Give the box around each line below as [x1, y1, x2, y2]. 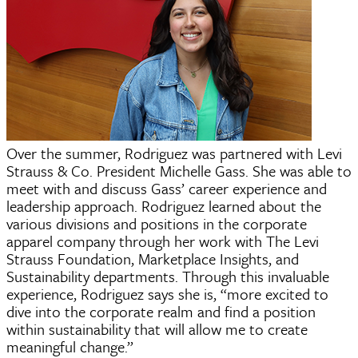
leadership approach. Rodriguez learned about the [6, 194, 321, 217]
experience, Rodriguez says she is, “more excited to [6, 282, 328, 304]
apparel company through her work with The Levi [6, 229, 319, 252]
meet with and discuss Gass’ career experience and [6, 177, 327, 199]
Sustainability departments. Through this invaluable [6, 265, 329, 287]
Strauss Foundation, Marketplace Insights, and [6, 247, 299, 269]
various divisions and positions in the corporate [6, 212, 307, 234]
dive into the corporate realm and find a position [6, 300, 316, 322]
